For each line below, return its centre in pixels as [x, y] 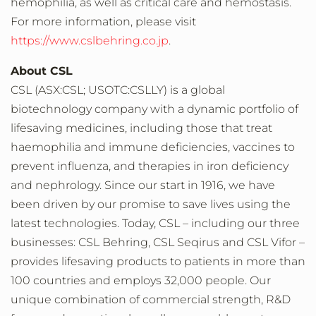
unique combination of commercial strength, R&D [151, 299]
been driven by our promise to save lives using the [151, 204]
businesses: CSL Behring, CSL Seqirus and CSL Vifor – [158, 242]
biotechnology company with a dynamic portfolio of [154, 109]
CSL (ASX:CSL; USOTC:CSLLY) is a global [118, 90]
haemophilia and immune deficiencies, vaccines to [153, 147]
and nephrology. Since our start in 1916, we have [143, 185]
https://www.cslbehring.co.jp [90, 41]
